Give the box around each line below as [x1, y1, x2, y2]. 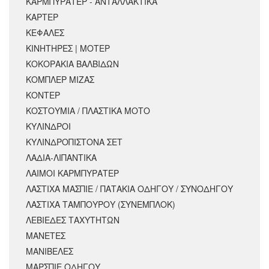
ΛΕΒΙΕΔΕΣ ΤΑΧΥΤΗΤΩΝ [26, 213, 119, 226]
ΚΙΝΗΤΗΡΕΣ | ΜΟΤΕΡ [26, 41, 110, 54]
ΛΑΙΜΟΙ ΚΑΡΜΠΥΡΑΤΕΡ [26, 166, 119, 179]
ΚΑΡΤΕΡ [26, 10, 58, 23]
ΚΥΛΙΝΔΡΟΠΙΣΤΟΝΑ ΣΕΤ [26, 135, 122, 148]
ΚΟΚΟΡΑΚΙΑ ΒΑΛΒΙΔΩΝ [26, 57, 119, 70]
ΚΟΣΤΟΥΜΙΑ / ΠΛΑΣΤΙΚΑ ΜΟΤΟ [26, 104, 150, 116]
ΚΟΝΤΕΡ [26, 88, 60, 101]
